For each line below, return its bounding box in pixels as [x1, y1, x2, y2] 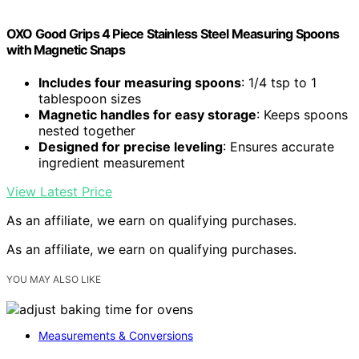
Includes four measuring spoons [38, 74, 241, 91]
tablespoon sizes [38, 90, 141, 107]
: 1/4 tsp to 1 [241, 74, 317, 91]
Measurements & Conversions [38, 329, 193, 343]
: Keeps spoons [256, 106, 348, 123]
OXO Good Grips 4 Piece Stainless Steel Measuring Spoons [6, 25, 340, 42]
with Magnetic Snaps [6, 41, 125, 58]
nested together [38, 122, 135, 139]
